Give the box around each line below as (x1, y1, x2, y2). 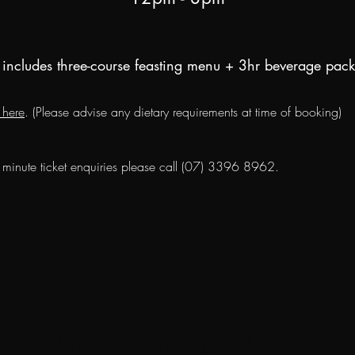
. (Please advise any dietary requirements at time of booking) (25, 103, 342, 120)
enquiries (71, 158, 117, 175)
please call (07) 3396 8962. (117, 158, 279, 175)
